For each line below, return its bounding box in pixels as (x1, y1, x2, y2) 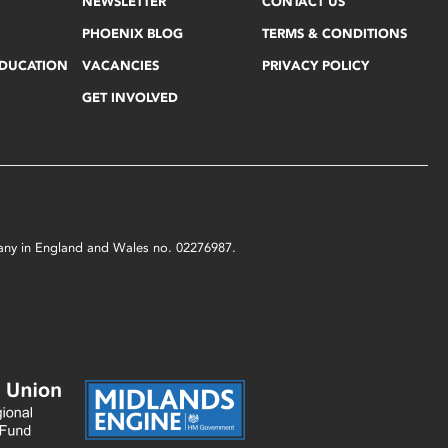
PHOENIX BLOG (82, 26, 184, 42)
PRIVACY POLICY (261, 58, 369, 74)
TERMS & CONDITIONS (261, 26, 407, 42)
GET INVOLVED (82, 90, 179, 106)
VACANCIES (82, 58, 160, 74)
